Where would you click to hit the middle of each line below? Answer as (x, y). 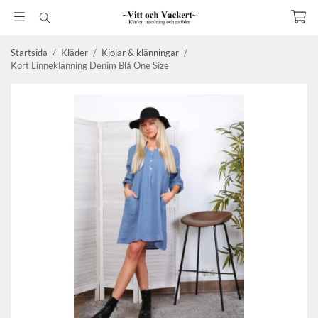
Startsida (29, 53)
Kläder (75, 53)
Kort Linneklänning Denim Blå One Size (90, 65)
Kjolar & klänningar (140, 53)
